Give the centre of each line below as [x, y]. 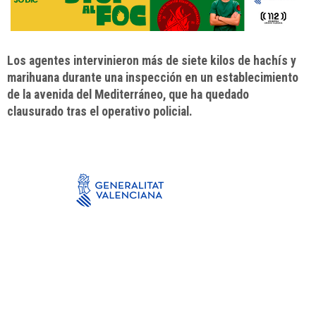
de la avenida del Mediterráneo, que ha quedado [128, 95]
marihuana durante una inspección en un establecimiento [153, 78]
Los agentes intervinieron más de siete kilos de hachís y [152, 61]
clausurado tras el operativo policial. [100, 112]
